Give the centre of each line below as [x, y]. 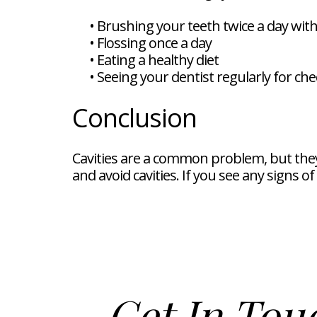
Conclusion [134, 118]
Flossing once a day [154, 43]
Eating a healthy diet [158, 60]
